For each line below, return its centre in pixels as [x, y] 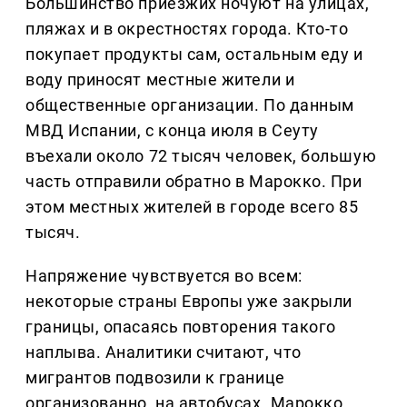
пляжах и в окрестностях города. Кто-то [187, 29]
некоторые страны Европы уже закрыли [189, 302]
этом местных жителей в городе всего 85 [192, 207]
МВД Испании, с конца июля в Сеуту [172, 131]
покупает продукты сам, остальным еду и [194, 55]
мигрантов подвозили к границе [155, 378]
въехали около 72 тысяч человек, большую [201, 156]
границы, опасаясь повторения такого [181, 327]
